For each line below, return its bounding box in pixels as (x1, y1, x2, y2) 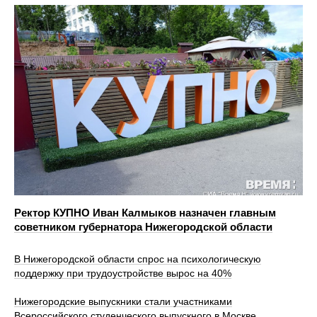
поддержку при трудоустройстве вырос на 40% (14, 267, 231, 279)
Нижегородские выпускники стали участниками (14, 296, 232, 308)
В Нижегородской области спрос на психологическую (14, 253, 261, 265)
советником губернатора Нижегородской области (14, 221, 272, 234)
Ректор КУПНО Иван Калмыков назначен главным (14, 207, 276, 219)
